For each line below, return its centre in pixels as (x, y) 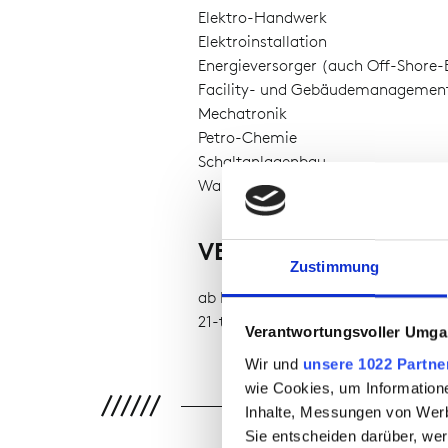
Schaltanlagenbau (261, 161)
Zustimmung (334, 267)
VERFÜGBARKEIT (293, 251)
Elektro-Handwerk (262, 17)
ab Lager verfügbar (265, 297)
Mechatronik (242, 113)
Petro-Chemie (247, 137)
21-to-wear (236, 321)
